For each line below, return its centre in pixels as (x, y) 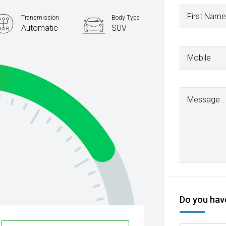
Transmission (40, 18)
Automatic (40, 28)
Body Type (126, 18)
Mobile (199, 58)
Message (204, 100)
